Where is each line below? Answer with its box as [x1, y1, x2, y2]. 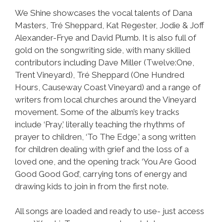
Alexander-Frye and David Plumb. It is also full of [15, 32, 196, 43]
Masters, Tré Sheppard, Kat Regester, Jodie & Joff [15, 20, 204, 30]
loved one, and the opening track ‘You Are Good [15, 156, 196, 166]
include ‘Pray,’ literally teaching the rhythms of [15, 119, 185, 129]
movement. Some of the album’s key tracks [15, 107, 179, 117]
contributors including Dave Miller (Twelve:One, [15, 57, 194, 67]
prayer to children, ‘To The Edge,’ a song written [15, 131, 196, 142]
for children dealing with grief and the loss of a [15, 144, 189, 154]
